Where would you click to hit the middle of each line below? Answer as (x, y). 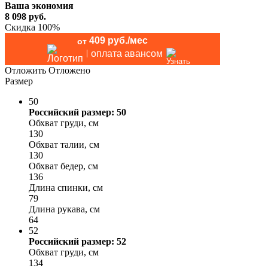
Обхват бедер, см (63, 166)
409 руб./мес (118, 40)
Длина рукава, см (64, 209)
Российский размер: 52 (77, 241)
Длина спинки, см (66, 187)
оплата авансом (127, 53)
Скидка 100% (32, 27)
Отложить (25, 70)
